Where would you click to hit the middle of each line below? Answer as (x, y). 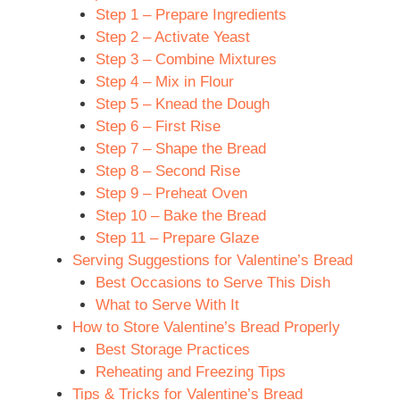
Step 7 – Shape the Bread (180, 148)
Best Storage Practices (172, 349)
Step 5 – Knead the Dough (182, 104)
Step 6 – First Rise (158, 126)
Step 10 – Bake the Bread (180, 215)
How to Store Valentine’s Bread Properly (206, 327)
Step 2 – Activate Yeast (172, 37)
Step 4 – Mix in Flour (164, 81)
